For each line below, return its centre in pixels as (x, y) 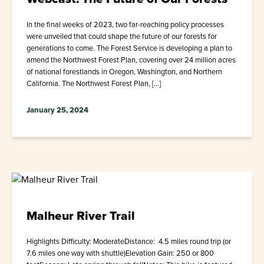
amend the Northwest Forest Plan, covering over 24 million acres (131, 60)
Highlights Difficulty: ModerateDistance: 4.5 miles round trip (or (129, 242)
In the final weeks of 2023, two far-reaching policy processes (125, 24)
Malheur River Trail (81, 216)
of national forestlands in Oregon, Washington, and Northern (124, 72)
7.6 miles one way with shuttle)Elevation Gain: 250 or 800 (120, 253)
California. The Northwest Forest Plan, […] (94, 83)
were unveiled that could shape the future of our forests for (122, 36)
